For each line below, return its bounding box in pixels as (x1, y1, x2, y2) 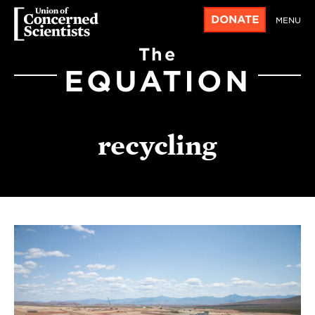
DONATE (210, 13, 259, 26)
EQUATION (64, 64, 251, 98)
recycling (97, 129, 218, 161)
